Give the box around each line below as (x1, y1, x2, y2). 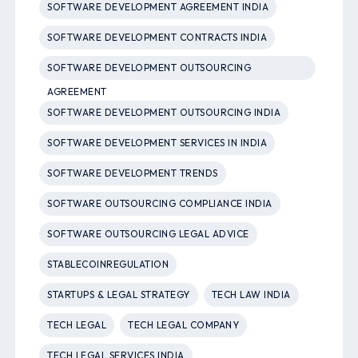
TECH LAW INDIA (211, 288, 291, 301)
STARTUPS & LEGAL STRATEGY (47, 288, 190, 301)
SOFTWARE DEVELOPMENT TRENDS (47, 167, 218, 180)
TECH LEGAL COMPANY (128, 319, 240, 332)
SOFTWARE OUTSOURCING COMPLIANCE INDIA (47, 197, 272, 210)
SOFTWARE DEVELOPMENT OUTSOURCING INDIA (47, 106, 281, 119)
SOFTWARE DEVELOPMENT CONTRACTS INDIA (47, 31, 268, 44)
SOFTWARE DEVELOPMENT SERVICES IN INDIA (47, 137, 268, 149)
